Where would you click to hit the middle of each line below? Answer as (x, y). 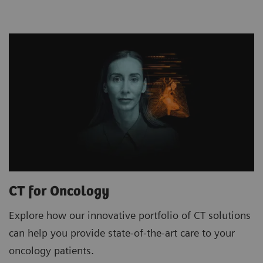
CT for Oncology (60, 192)
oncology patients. (51, 251)
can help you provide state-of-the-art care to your (122, 233)
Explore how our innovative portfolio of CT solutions (130, 215)
